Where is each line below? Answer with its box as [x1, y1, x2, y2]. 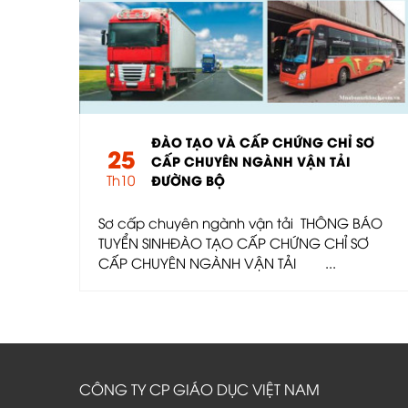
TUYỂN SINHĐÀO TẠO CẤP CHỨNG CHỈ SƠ [98, 233, 369, 252]
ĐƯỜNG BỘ [151, 170, 226, 190]
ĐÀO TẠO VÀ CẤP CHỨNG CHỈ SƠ [151, 132, 375, 152]
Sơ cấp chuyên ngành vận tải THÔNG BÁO [98, 213, 382, 232]
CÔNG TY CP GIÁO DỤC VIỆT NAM [79, 379, 320, 400]
